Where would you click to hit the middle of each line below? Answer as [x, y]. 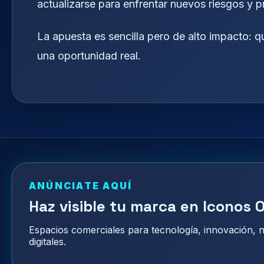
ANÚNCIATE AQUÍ [81, 186]
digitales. [47, 242]
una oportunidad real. [89, 55]
